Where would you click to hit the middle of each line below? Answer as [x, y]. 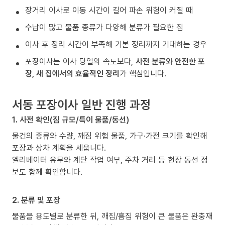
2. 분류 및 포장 [36, 200]
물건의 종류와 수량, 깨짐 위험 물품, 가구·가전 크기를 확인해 [109, 136]
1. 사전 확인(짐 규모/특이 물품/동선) [71, 120]
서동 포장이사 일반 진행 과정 [81, 104]
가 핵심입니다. [143, 74]
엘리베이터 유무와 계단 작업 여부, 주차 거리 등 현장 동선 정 [110, 160]
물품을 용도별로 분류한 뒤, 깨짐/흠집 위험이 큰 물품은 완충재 [112, 216]
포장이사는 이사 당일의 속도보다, [80, 62]
